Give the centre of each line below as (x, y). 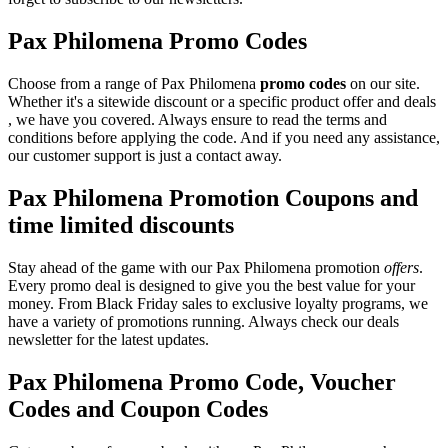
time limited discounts (121, 224)
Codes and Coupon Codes (138, 408)
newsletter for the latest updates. (108, 339)
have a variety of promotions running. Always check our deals (203, 321)
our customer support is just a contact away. (145, 156)
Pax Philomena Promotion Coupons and (213, 197)
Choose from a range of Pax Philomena (134, 84)
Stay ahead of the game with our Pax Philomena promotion (196, 267)
